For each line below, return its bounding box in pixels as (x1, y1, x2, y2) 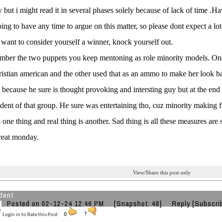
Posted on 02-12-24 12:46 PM (7, 198, 114, 209)
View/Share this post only (133, 169, 191, 175)
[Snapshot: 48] (114, 198, 162, 209)
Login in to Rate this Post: (2, 212, 64, 218)
